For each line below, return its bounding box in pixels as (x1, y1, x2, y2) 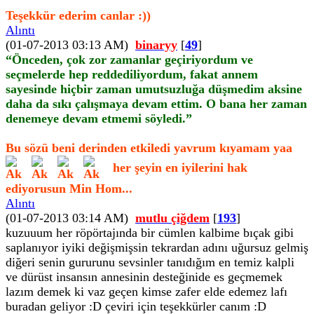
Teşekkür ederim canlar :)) (6, 8, 151, 22)
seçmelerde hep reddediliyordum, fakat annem (6, 67, 258, 81)
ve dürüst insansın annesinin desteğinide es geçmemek (6, 270, 282, 284)
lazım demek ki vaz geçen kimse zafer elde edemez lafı (6, 285, 287, 299)
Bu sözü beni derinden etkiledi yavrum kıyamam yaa (6, 141, 292, 155)
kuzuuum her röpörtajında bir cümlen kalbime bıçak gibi (6, 226, 294, 240)
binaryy (135, 38, 177, 52)
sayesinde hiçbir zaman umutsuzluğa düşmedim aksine (6, 82, 302, 96)
